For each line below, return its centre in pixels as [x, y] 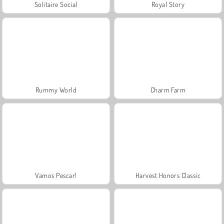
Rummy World [56, 89]
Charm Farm [168, 89]
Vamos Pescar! [56, 175]
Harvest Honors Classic [168, 175]
